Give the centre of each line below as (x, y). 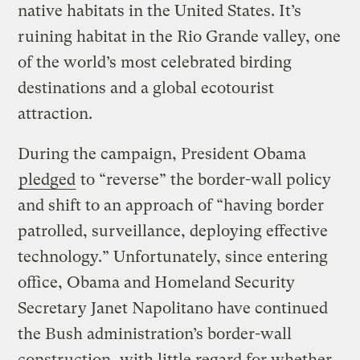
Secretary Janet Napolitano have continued (173, 308)
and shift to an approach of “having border (171, 205)
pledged (47, 179)
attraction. (55, 113)
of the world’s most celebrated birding (155, 62)
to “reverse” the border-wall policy (204, 179)
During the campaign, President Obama (162, 153)
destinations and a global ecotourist (146, 88)
